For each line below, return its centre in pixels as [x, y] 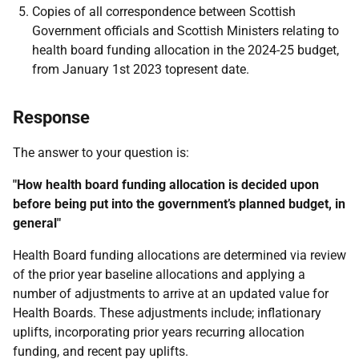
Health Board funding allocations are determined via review [179, 255]
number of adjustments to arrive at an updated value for [171, 294]
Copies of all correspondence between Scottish [164, 12]
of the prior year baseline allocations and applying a [159, 274]
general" [37, 223]
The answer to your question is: [101, 153]
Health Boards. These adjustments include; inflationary [167, 313]
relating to [311, 31]
